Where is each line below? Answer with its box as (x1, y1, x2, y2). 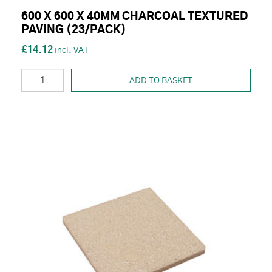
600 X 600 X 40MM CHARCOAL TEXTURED (21, 11, 248, 22)
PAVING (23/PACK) (21, 24, 126, 36)
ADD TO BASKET (129, 76, 192, 85)
